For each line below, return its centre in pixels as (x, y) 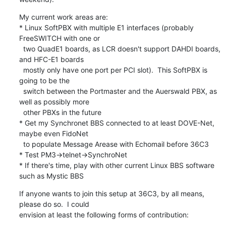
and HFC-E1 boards (51, 59)
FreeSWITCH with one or (59, 38)
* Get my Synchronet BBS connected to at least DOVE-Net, (117, 123)
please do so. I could (54, 204)
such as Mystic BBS (51, 176)
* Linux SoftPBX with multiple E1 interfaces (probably (106, 27)
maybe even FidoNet (53, 133)
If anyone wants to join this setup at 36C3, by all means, (111, 193)
